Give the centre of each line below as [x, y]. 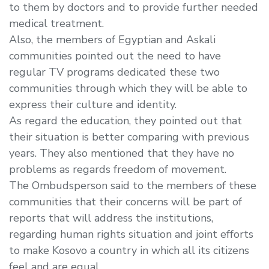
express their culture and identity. [93, 104]
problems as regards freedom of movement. [118, 169]
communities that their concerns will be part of [125, 201]
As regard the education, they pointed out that [125, 120]
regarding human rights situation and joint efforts [131, 234]
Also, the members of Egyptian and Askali [112, 39]
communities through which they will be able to [128, 88]
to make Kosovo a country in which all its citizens [129, 250]
